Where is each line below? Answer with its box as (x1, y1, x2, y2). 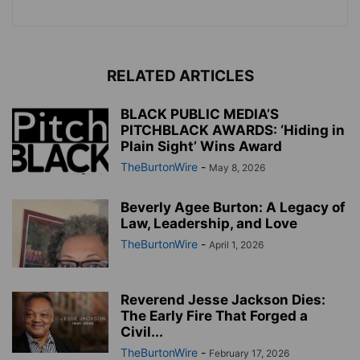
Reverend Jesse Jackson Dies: (121, 291, 325, 308)
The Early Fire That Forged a (121, 307, 308, 324)
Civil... (121, 323, 163, 340)
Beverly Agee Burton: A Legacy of (121, 198, 346, 215)
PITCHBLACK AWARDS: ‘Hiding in (121, 121, 345, 138)
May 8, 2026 (209, 161, 265, 174)
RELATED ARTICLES (106, 66, 254, 85)
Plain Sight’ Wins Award (121, 137, 282, 154)
